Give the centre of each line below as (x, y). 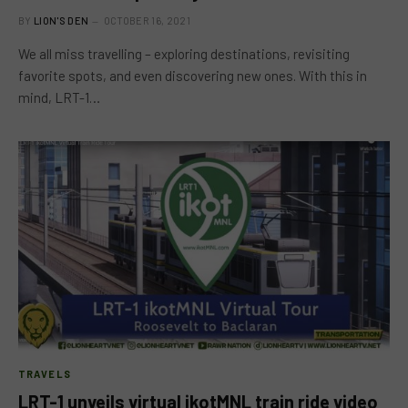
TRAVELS (45, 373)
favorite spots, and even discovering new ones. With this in (193, 76)
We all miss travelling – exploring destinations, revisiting (184, 54)
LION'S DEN (61, 20)
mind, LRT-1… (59, 97)
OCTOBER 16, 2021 (147, 20)
